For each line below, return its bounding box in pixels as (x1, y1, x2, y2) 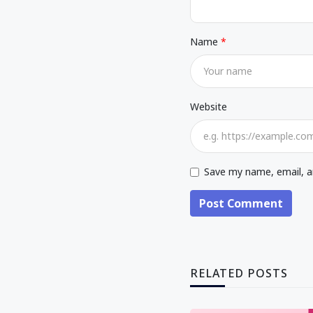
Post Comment (199, 195, 283, 211)
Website (190, 99, 227, 113)
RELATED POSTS (190, 265, 288, 281)
